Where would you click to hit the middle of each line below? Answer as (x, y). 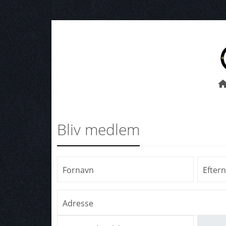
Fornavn (78, 170)
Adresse (78, 204)
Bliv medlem (98, 130)
